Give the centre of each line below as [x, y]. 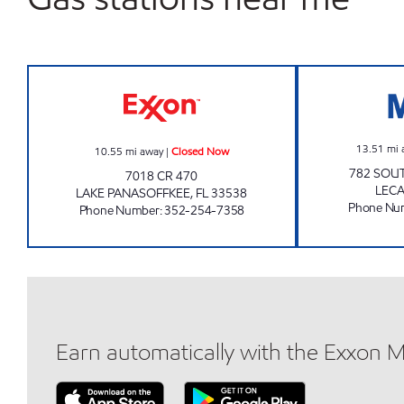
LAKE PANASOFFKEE [133, 193]
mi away [144, 151]
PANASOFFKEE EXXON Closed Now [276, 75]
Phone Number [119, 211]
